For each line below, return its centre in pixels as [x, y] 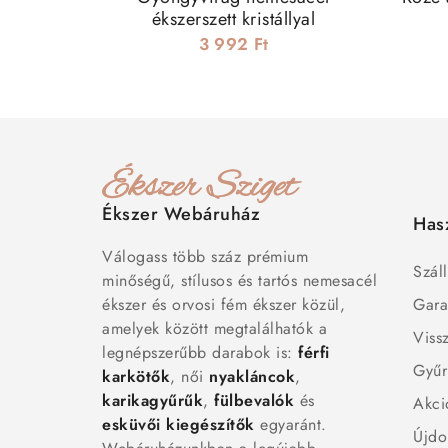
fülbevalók [254, 401]
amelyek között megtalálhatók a [214, 329]
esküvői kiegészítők [178, 425]
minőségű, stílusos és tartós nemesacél [239, 281]
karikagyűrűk [152, 401]
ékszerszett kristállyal [233, 19]
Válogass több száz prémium [205, 257]
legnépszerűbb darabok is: [200, 353]
